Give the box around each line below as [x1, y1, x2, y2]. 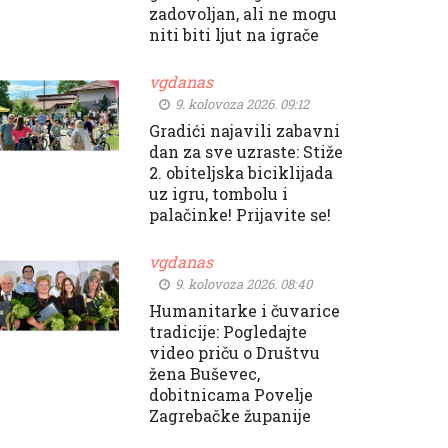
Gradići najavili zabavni [148, 120, 340, 142]
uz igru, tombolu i [148, 183, 288, 205]
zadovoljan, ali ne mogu [148, 3, 337, 25]
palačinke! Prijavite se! [148, 204, 331, 226]
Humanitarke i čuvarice [148, 300, 340, 322]
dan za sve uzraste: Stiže [148, 141, 343, 163]
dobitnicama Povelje [148, 384, 313, 406]
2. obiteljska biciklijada [148, 162, 333, 184]
